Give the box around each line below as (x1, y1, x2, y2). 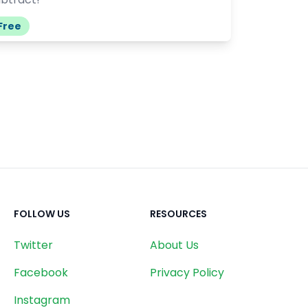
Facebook (14, 264, 68, 280)
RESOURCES (150, 206, 207, 221)
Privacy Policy (150, 264, 224, 280)
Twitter (14, 236, 53, 253)
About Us (150, 236, 199, 253)
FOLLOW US (14, 206, 70, 221)
